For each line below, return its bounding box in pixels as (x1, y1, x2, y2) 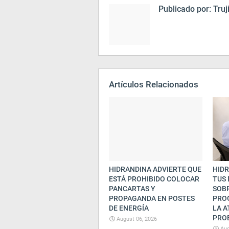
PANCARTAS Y (109, 185, 155, 193)
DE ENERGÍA (109, 204, 149, 212)
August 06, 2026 (117, 216, 157, 222)
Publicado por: (158, 4, 211, 14)
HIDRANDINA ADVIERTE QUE (109, 165, 201, 173)
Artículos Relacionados (109, 79, 198, 89)
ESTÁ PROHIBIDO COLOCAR (109, 175, 199, 183)
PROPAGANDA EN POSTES (109, 194, 195, 202)
